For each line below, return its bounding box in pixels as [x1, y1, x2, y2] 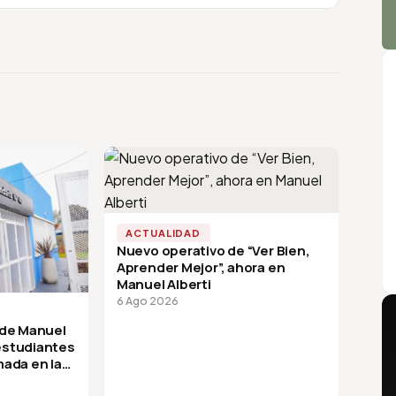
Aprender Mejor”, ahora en [116, 257, 286, 277]
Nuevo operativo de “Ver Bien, [116, 240, 310, 260]
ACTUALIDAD [126, 226, 202, 239]
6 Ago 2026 [116, 293, 179, 308]
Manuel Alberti [116, 274, 211, 293]
